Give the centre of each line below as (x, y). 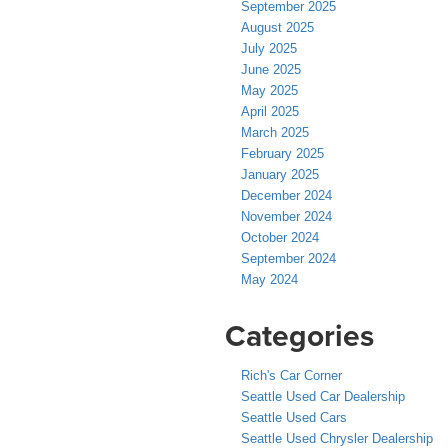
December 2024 (286, 195)
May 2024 (269, 279)
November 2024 (286, 216)
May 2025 (269, 90)
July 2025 (269, 48)
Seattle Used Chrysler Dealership (337, 438)
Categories (299, 335)
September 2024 (288, 258)
